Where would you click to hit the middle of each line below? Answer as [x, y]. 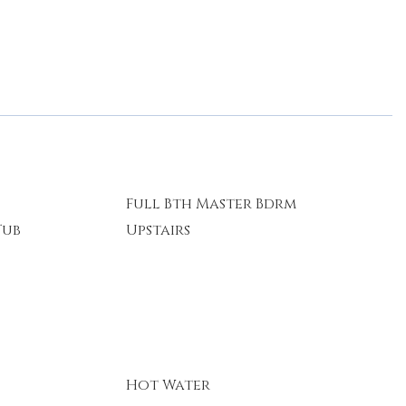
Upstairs [158, 230]
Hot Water [168, 385]
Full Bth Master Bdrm [211, 204]
